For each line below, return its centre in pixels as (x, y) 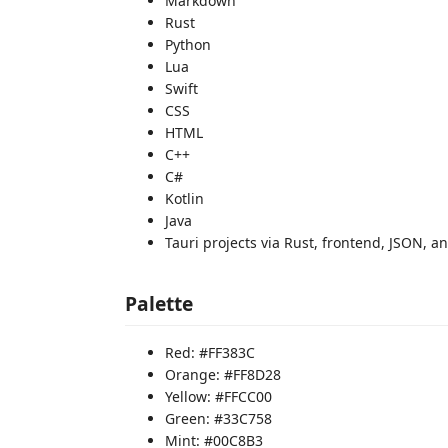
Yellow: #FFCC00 (218, 396)
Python (188, 44)
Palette (159, 303)
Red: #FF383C (210, 352)
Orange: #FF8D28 (223, 374)
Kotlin (184, 198)
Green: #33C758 (218, 418)
